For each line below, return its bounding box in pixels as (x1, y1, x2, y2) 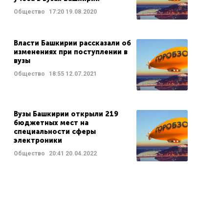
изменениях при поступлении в (13, 48, 128, 56)
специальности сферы (13, 128, 96, 136)
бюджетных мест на (13, 119, 88, 127)
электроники (13, 136, 62, 145)
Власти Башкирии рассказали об (13, 39, 131, 47)
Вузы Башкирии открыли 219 (13, 110, 118, 118)
